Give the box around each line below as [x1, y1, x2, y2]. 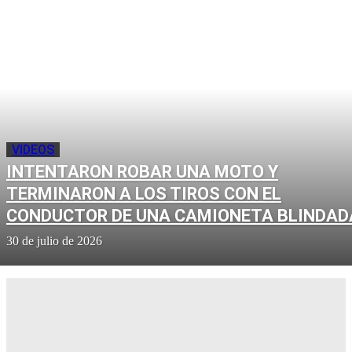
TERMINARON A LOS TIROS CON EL [6, 183, 281, 203]
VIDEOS [12, 141, 54, 157]
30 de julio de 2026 [6, 233, 102, 247]
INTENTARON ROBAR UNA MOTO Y [6, 161, 278, 181]
